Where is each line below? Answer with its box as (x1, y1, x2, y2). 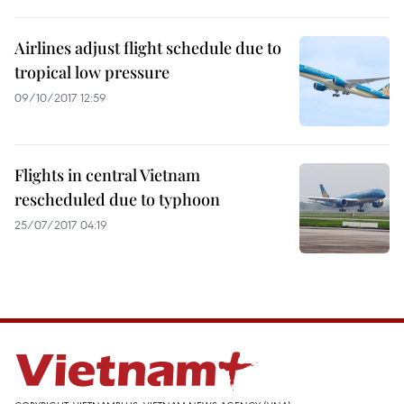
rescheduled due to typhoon (14, 188, 220, 210)
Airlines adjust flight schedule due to (14, 37, 281, 59)
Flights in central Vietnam (14, 164, 200, 186)
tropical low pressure (14, 61, 170, 83)
